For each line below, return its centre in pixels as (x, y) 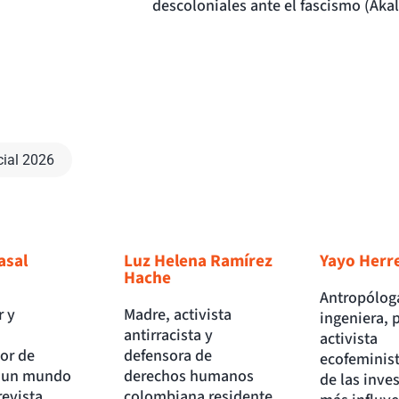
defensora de (168, 356)
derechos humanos (189, 377)
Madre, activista (178, 315)
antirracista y (169, 336)
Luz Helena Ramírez (199, 261)
